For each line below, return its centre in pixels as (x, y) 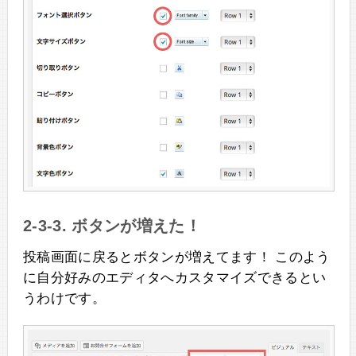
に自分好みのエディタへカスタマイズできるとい (174, 278)
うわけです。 (64, 299)
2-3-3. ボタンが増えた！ (112, 226)
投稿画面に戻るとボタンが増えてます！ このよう (176, 257)
